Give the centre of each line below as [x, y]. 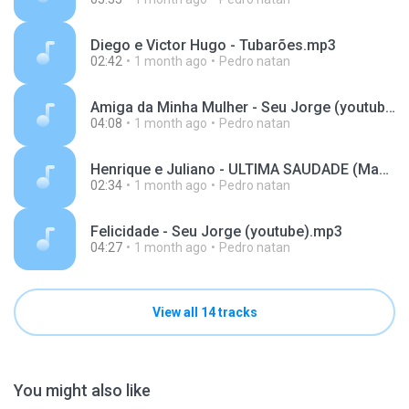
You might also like [82, 390]
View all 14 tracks [204, 312]
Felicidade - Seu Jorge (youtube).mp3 [216, 231]
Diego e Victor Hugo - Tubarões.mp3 [213, 45]
